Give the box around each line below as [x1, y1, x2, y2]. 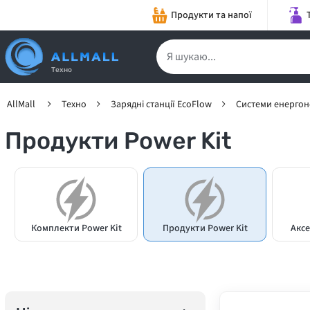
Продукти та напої [171, 8, 252, 22]
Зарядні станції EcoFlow [111, 97, 212, 111]
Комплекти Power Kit [30, 221, 122, 235]
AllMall [7, 97, 35, 111]
